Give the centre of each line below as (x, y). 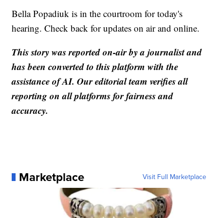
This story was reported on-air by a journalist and (107, 52)
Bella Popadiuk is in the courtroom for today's (97, 13)
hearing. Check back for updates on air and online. (106, 28)
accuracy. (30, 110)
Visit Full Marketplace (174, 177)
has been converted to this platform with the (95, 66)
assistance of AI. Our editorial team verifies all (100, 81)
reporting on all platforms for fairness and (93, 95)
